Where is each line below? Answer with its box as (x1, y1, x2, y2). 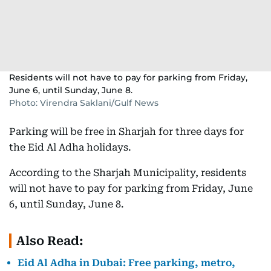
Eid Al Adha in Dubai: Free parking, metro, (18, 257, 235, 269)
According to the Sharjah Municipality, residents (9, 167, 246, 179)
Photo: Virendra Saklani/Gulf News (9, 97, 158, 109)
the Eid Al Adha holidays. (9, 142, 131, 154)
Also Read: (16, 233, 83, 249)
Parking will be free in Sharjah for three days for (9, 126, 244, 138)
